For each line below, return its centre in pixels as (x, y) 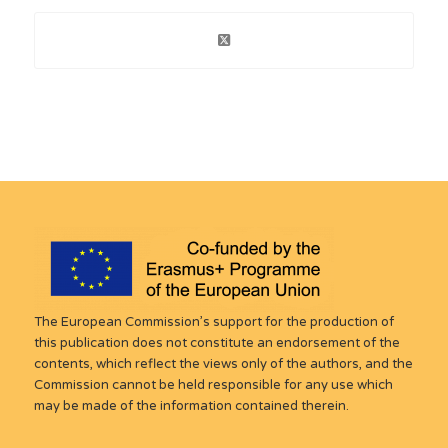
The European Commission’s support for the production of (213, 322)
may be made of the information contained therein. (191, 406)
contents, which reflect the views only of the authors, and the (223, 364)
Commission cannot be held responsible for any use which (213, 385)
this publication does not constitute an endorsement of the (216, 343)
